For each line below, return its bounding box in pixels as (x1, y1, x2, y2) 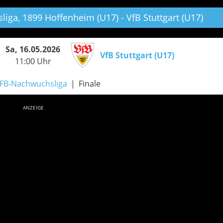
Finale (78, 78, 101, 89)
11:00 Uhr (14, 56, 51, 67)
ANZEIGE (22, 104, 44, 111)
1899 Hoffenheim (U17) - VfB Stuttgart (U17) (19, 11, 203, 23)
